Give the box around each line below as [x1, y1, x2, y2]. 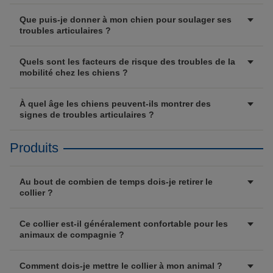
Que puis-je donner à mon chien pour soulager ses [19, 15, 232, 24]
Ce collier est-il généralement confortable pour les [19, 219, 228, 229]
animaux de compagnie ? [19, 230, 124, 239]
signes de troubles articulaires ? [19, 110, 154, 119]
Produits [10, 140, 58, 155]
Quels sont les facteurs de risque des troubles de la [19, 57, 235, 66]
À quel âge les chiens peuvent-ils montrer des [19, 99, 211, 108]
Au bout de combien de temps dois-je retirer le [19, 177, 213, 186]
